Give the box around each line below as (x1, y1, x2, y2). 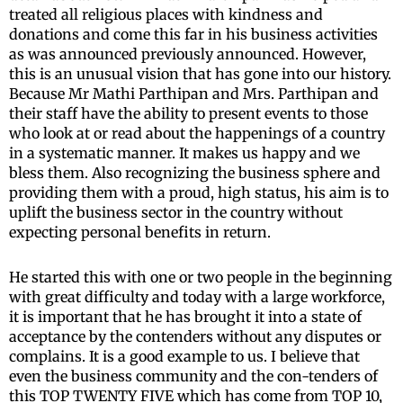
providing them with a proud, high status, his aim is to (9, 183, 389, 201)
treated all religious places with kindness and (9, 4, 323, 23)
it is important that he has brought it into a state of (9, 307, 362, 326)
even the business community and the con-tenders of (9, 366, 378, 385)
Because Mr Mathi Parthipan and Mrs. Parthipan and (9, 84, 379, 103)
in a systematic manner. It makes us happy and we (9, 143, 360, 162)
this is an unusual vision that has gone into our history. (9, 64, 391, 83)
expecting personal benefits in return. (9, 222, 271, 241)
